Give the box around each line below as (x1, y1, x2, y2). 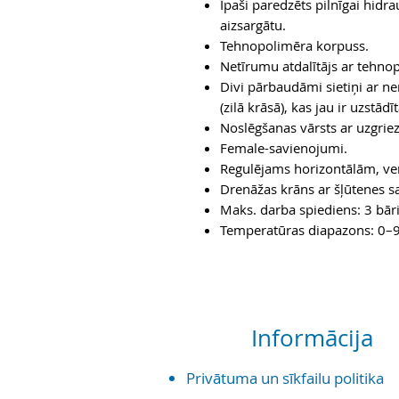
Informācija (232, 322, 373, 354)
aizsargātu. (220, 16, 286, 35)
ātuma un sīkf (213, 368, 306, 389)
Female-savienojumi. (220, 139, 347, 158)
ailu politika (306, 368, 384, 389)
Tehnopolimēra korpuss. (220, 37, 369, 55)
